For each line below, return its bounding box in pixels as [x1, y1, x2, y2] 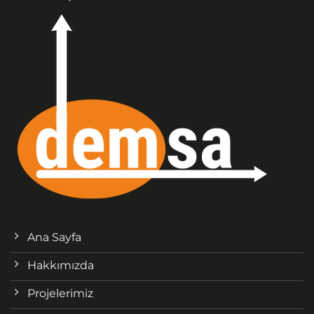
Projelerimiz [27, 286, 93, 300]
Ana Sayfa [27, 230, 81, 244]
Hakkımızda [27, 258, 94, 272]
